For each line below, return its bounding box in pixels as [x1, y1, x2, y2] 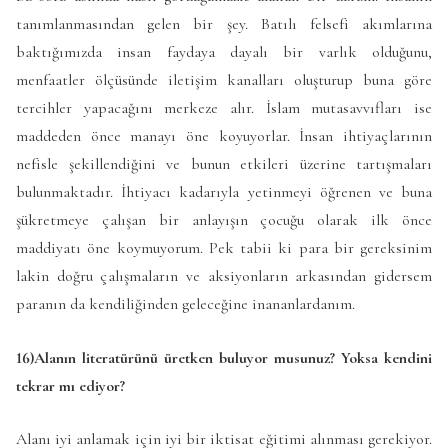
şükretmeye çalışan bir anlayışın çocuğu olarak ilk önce [16, 210, 432, 231]
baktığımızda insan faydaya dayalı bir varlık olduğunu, [16, 42, 432, 63]
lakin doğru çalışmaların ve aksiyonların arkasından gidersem [16, 266, 432, 287]
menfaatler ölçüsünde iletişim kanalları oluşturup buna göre [16, 70, 432, 91]
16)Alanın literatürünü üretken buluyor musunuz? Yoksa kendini [16, 347, 432, 368]
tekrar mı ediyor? [16, 375, 125, 396]
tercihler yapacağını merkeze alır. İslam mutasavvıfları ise [16, 98, 432, 119]
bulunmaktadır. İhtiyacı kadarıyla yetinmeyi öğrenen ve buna [16, 182, 432, 203]
